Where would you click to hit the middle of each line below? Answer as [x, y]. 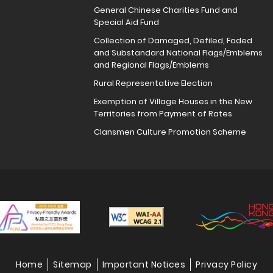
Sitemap [73, 265]
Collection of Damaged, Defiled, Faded [173, 41]
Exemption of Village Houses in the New [173, 102]
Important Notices [144, 265]
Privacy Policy [226, 265]
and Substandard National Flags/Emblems [178, 53]
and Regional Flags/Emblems [151, 65]
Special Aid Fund [126, 23]
